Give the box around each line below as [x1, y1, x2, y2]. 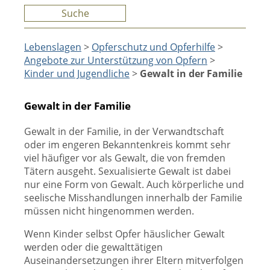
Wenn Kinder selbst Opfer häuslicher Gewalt [24, 227, 225, 240]
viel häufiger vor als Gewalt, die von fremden [24, 151, 225, 165]
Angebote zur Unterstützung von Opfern [24, 54, 207, 67]
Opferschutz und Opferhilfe [92, 40, 215, 54]
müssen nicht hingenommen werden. [24, 204, 194, 218]
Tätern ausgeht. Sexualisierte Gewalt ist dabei [24, 165, 231, 178]
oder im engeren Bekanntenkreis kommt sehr [24, 138, 231, 151]
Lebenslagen [24, 40, 81, 54]
